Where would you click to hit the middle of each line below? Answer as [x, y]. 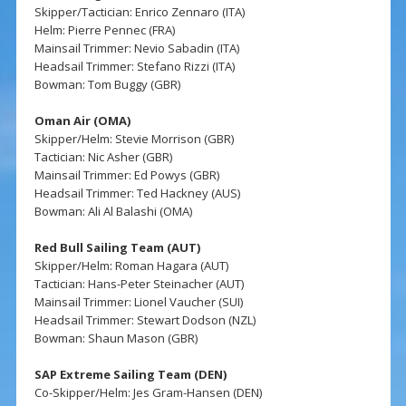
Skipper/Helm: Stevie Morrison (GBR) [134, 139]
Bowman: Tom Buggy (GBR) [107, 85]
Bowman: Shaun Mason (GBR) [116, 338]
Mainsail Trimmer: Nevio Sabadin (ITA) [136, 48]
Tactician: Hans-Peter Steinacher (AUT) [139, 284]
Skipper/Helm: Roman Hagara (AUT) [131, 266]
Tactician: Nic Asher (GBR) [103, 157]
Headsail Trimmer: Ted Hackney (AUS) [137, 193]
